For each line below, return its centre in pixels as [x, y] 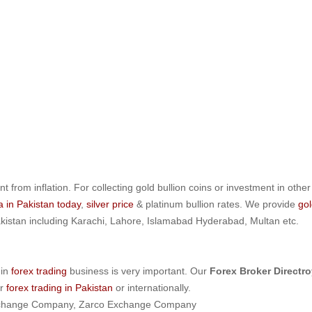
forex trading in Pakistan [60, 288]
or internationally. [152, 288]
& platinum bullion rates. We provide [216, 204]
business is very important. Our [138, 271]
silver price [110, 204]
